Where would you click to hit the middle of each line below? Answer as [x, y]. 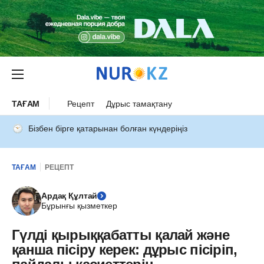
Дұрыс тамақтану [139, 103]
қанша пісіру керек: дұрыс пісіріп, [125, 250]
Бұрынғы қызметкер [79, 206]
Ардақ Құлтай [70, 196]
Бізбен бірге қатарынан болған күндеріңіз [108, 128]
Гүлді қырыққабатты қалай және [121, 235]
